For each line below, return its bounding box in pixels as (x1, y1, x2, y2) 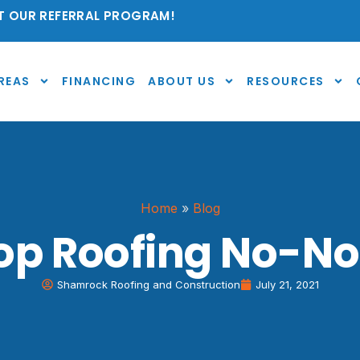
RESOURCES (247, 72, 325, 89)
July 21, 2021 (255, 278, 319, 292)
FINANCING (61, 72, 137, 89)
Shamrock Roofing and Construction (56, 278, 240, 292)
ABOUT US (148, 72, 216, 89)
